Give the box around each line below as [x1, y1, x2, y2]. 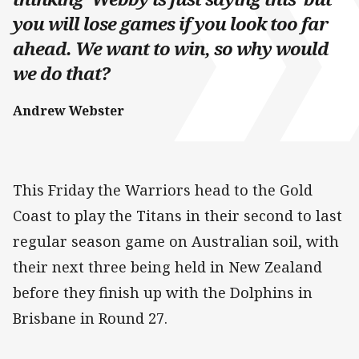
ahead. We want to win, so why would [13, 35, 329, 61]
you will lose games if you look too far [13, 10, 328, 36]
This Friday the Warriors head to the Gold [13, 179, 313, 200]
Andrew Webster [13, 101, 124, 119]
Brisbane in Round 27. [13, 308, 167, 328]
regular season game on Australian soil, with [13, 231, 339, 251]
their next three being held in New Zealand [13, 256, 322, 276]
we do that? [13, 60, 110, 86]
